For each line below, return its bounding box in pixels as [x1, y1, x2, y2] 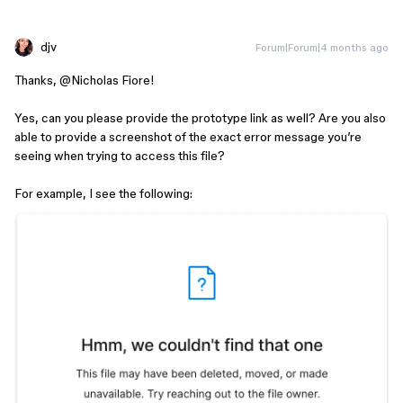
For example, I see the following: [14, 186, 193, 201]
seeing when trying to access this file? [14, 148, 228, 163]
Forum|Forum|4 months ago [255, 41, 389, 53]
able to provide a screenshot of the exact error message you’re [14, 130, 362, 144]
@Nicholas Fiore [59, 73, 150, 87]
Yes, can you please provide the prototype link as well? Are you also [14, 111, 386, 125]
